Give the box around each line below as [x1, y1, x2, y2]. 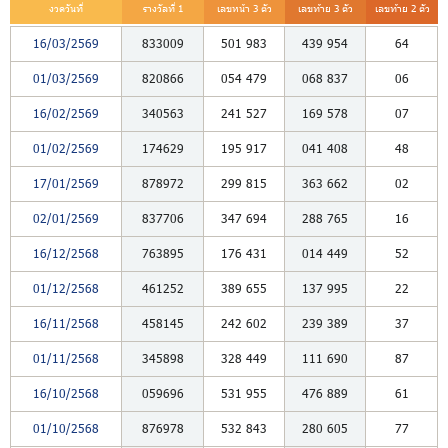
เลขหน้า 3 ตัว [217, 2, 272, 14]
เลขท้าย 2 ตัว [374, 2, 430, 14]
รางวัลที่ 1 [143, 2, 183, 14]
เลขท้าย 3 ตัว [298, 2, 353, 14]
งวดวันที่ [49, 2, 83, 14]
